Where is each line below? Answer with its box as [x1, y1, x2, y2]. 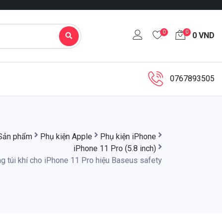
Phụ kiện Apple [40, 131, 92, 141]
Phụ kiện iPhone [100, 131, 156, 141]
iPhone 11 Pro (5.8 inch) [73, 143, 156, 153]
